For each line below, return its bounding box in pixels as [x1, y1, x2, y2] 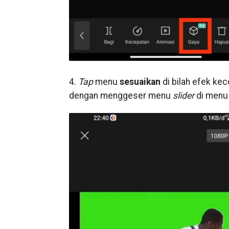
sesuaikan [119, 77, 161, 87]
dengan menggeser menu [68, 90, 173, 101]
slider [172, 90, 194, 101]
